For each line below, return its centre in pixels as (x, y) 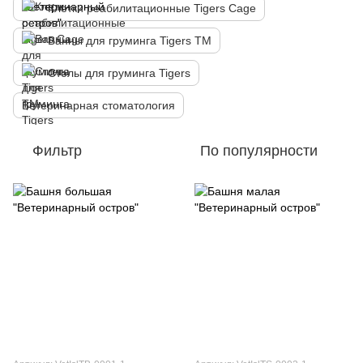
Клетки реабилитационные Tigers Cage (152, 8)
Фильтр (57, 151)
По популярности (259, 151)
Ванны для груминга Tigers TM (130, 41)
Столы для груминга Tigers (119, 73)
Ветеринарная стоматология (98, 105)
